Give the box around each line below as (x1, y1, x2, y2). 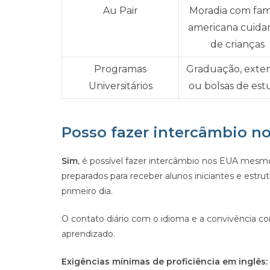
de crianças (210, 39, 265, 50)
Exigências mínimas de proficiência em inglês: (61, 256, 268, 267)
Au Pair (102, 5, 138, 16)
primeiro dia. (61, 186, 113, 196)
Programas (94, 63, 146, 75)
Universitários (88, 80, 152, 92)
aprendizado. (61, 228, 115, 239)
